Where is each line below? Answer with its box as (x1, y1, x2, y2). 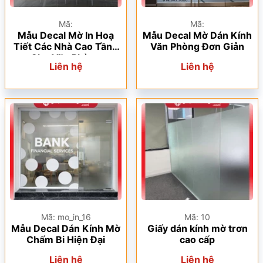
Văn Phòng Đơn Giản (150, 41, 244, 52)
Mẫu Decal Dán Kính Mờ (11, 222, 120, 234)
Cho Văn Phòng (31, 52, 101, 63)
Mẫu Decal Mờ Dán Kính (143, 29, 252, 41)
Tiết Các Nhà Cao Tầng (14, 41, 118, 52)
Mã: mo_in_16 (41, 212, 91, 222)
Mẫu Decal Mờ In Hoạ (18, 29, 114, 41)
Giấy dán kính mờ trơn (147, 222, 248, 234)
